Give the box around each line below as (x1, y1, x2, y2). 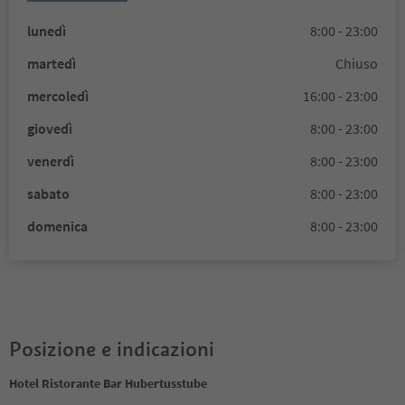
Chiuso (335, 54, 378, 72)
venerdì (27, 152, 74, 170)
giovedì (27, 119, 72, 137)
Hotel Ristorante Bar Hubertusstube (9, 375, 207, 391)
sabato (27, 184, 70, 202)
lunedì (27, 22, 66, 40)
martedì (27, 54, 76, 72)
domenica (27, 217, 88, 235)
